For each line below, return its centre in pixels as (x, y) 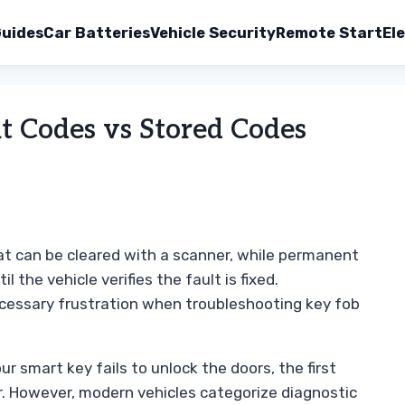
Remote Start (329, 33)
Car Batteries (97, 33)
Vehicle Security (213, 33)
